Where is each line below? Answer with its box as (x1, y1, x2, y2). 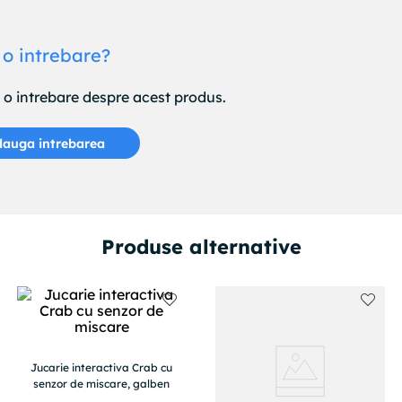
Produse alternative (100, 234, 301, 260)
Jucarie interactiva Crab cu (31, 361, 173, 375)
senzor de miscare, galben (33, 377, 170, 391)
